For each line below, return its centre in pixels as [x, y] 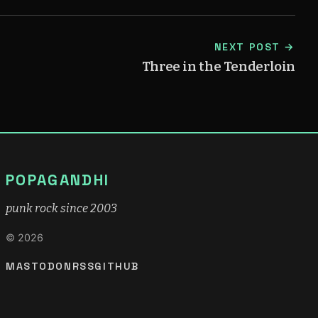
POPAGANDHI [58, 180]
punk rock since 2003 [61, 209]
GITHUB [117, 267]
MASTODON [39, 267]
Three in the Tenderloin [218, 67]
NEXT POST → [254, 47]
